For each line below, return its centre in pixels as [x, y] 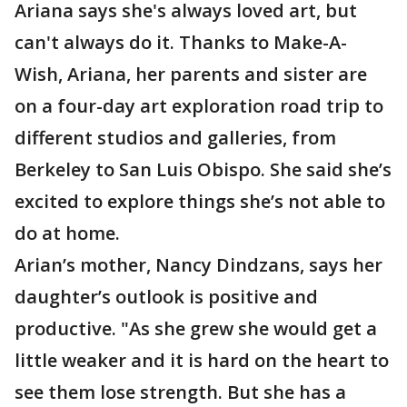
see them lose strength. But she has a [180, 392]
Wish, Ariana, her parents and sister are [191, 74]
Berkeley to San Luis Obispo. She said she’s [203, 169]
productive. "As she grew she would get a [196, 328]
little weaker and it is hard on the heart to [202, 360]
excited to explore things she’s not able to [200, 201]
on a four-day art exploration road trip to [199, 106]
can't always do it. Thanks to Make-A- [181, 42]
